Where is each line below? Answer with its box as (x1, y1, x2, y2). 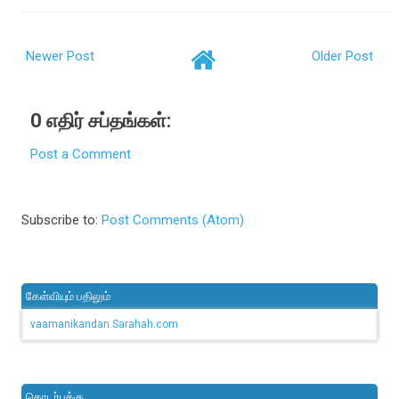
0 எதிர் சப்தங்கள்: (30, 109, 172, 132)
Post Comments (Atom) (102, 212, 245, 229)
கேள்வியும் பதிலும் (26, 289, 111, 304)
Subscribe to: (21, 212, 102, 229)
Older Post (311, 47, 373, 64)
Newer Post (26, 47, 95, 64)
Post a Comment (30, 145, 132, 162)
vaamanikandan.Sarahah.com (30, 318, 179, 331)
